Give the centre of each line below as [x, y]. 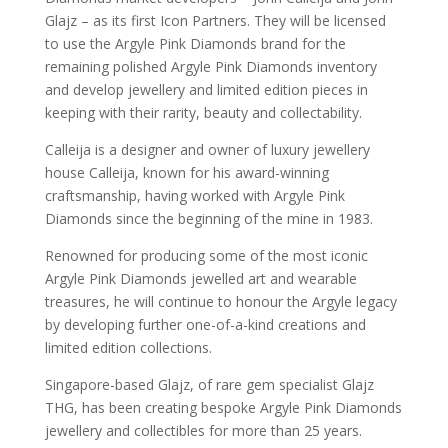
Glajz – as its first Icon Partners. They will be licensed [215, 20]
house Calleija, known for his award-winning [186, 172]
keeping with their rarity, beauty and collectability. [203, 112]
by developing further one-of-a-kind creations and [205, 324]
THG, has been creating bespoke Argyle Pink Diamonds [223, 407]
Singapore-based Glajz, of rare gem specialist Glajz [209, 384]
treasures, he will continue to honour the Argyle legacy [220, 301]
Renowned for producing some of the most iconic [206, 255]
